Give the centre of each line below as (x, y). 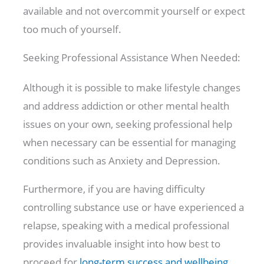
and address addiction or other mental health (126, 106)
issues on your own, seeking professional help (128, 124)
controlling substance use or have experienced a (134, 207)
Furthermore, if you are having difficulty (114, 189)
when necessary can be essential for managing (130, 143)
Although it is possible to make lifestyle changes (132, 88)
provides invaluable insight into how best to (122, 244)
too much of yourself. (72, 29)
